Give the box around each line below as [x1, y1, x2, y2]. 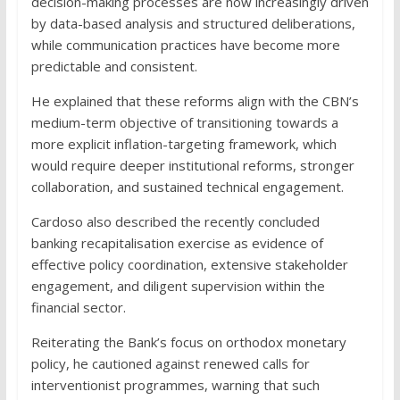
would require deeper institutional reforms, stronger [30, 155, 354, 174]
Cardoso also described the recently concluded [30, 212, 320, 230]
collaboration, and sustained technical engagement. [30, 177, 344, 196]
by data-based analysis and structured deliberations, [30, 13, 355, 32]
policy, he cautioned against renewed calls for [30, 354, 310, 372]
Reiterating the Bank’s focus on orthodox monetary [30, 332, 346, 351]
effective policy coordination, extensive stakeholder [30, 254, 348, 273]
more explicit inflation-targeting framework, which [30, 134, 337, 153]
